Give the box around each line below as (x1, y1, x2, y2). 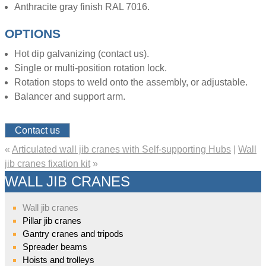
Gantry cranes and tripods (23, 228, 124, 239)
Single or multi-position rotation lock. (14, 62, 167, 73)
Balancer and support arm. (14, 91, 125, 102)
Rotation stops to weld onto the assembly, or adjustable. (14, 77, 248, 87)
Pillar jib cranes (23, 215, 82, 226)
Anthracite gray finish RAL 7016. (14, 2, 150, 12)
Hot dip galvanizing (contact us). (14, 48, 149, 59)
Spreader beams (23, 241, 88, 252)
